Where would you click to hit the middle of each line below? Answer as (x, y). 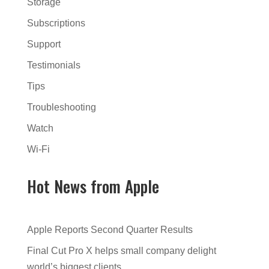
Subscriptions (56, 23)
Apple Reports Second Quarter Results (110, 229)
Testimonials (53, 65)
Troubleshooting (61, 107)
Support (44, 44)
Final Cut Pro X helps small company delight (121, 250)
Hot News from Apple (93, 186)
